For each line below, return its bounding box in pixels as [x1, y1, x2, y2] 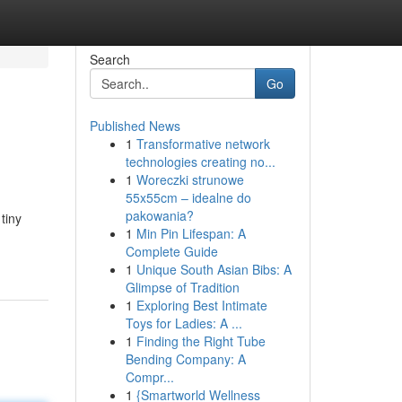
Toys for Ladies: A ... [125, 314, 242, 332]
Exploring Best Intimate [135, 296, 267, 314]
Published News [89, 117, 180, 135]
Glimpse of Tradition [125, 278, 240, 296]
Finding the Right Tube [135, 332, 266, 350]
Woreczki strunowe [135, 170, 244, 188]
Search [89, 50, 130, 68]
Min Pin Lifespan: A [135, 224, 246, 242]
